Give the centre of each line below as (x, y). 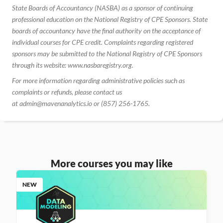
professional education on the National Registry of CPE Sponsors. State (110, 19)
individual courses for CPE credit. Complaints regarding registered (103, 42)
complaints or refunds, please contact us (67, 92)
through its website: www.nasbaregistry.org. (73, 65)
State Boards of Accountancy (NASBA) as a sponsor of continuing (103, 8)
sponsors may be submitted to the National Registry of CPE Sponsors (107, 54)
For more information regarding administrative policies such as (98, 80)
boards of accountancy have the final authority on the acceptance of (106, 31)
